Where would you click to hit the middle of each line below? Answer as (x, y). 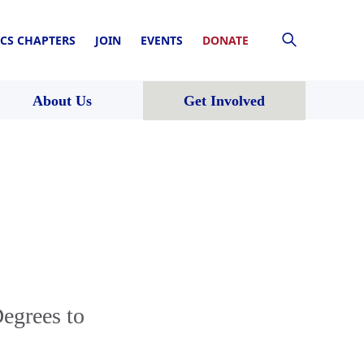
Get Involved (224, 100)
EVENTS (162, 40)
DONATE (225, 40)
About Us (62, 100)
